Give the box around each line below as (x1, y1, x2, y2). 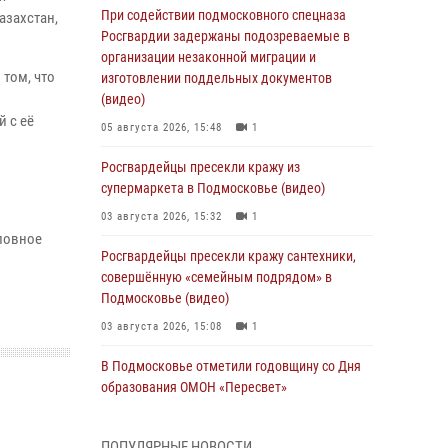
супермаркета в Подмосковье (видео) (101, 180, 325, 196)
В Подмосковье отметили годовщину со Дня (101, 358, 361, 374)
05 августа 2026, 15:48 (101, 121, 222, 134)
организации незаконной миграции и (101, 49, 316, 65)
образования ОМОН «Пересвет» (101, 379, 287, 395)
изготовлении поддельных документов (101, 70, 332, 86)
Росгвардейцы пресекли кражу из (101, 159, 300, 175)
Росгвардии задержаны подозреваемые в (101, 28, 350, 44)
